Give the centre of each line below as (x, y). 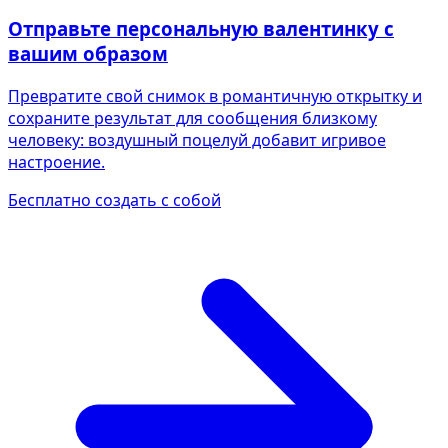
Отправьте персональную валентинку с (201, 28)
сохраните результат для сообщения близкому (192, 117)
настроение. (56, 161)
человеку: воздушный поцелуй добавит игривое (197, 139)
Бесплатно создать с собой (114, 199)
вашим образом (88, 53)
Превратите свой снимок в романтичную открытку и (215, 95)
